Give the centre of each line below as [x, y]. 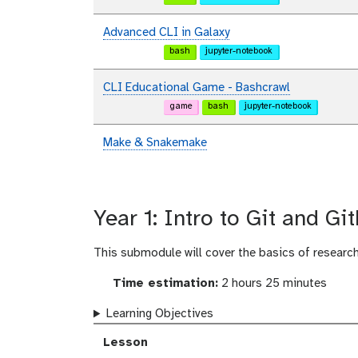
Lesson [125, 343]
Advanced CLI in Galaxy [166, 33]
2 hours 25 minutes [272, 284]
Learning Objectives [159, 314]
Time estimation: [163, 284]
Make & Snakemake [155, 143]
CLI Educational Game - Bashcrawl [197, 88]
